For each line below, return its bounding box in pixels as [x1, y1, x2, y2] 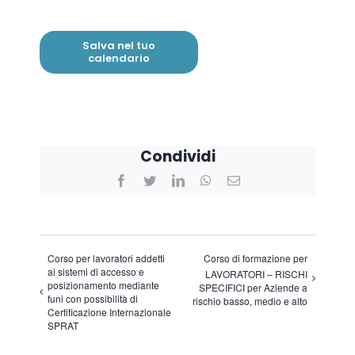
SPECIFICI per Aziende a [199, 281, 307, 295]
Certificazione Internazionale [48, 304, 171, 319]
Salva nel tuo [82, 38, 155, 54]
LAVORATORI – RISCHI [205, 267, 307, 281]
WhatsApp [212, 174, 265, 187]
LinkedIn [185, 174, 231, 187]
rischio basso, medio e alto [193, 294, 307, 308]
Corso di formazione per [204, 250, 307, 265]
